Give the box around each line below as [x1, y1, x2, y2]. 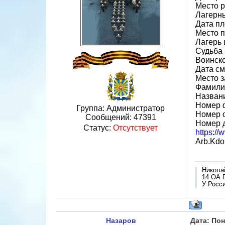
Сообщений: [85, 113, 134, 122]
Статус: [83, 124, 113, 132]
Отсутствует [113, 124, 158, 132]
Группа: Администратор [76, 104, 165, 113]
